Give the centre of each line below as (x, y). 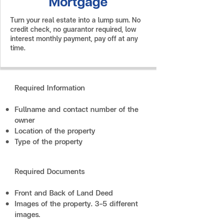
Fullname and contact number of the (77, 109)
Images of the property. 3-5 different (76, 203)
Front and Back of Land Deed (64, 193)
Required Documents (50, 171)
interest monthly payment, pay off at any (74, 38)
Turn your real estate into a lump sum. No (75, 20)
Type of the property (49, 141)
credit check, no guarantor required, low (73, 29)
